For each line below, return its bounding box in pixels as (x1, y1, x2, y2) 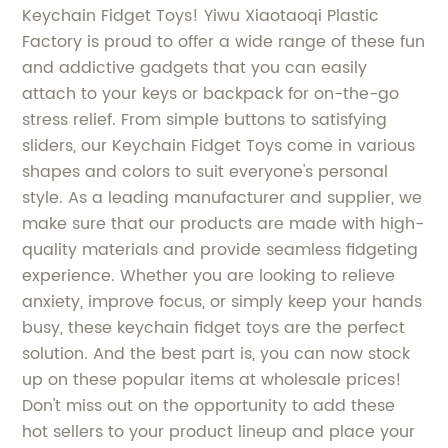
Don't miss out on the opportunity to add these (22, 392, 396, 419)
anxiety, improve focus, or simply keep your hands (22, 288, 423, 315)
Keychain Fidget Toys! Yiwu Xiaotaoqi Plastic (22, 2, 380, 29)
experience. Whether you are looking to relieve (22, 262, 396, 289)
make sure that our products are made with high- (22, 210, 425, 237)
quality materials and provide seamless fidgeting (22, 236, 419, 263)
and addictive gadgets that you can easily (22, 54, 368, 81)
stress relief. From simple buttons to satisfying (22, 106, 388, 133)
